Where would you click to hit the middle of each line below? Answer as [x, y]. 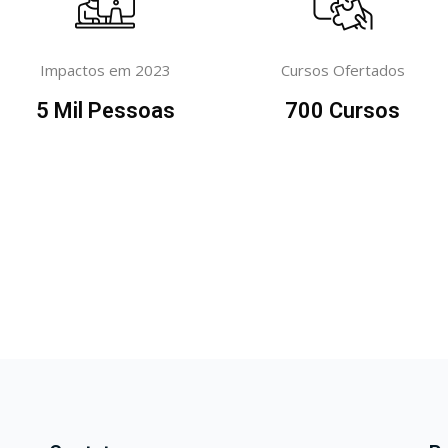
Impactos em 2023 [105, 70]
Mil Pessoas [111, 110]
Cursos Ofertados [342, 70]
